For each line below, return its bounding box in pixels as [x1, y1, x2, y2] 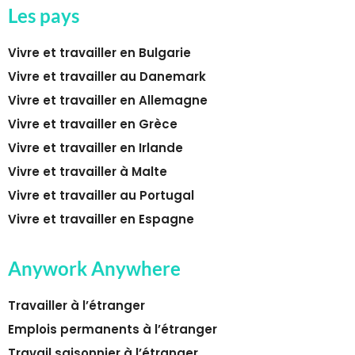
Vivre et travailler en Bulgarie [8, 44, 191, 62]
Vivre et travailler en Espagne [8, 211, 194, 228]
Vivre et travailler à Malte [8, 163, 167, 181]
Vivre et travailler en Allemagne [8, 92, 208, 109]
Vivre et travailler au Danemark [8, 68, 206, 86]
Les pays [8, 4, 79, 28]
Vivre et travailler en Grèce [8, 116, 177, 133]
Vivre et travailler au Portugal [8, 187, 194, 204]
